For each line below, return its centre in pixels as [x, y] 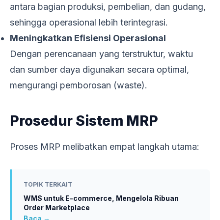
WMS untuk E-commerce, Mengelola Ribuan [101, 198]
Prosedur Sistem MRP [84, 121]
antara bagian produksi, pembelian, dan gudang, [108, 6]
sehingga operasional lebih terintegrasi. [89, 22]
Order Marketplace [57, 207]
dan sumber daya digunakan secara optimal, [99, 69]
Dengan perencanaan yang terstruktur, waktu [101, 54]
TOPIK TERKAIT [48, 184]
